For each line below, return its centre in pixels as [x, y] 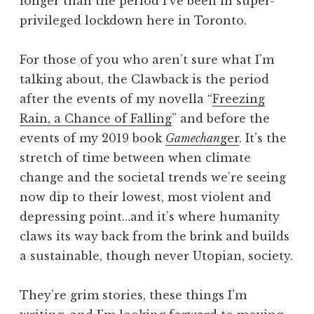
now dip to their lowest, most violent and [145, 197]
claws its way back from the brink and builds [155, 236]
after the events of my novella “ [116, 99]
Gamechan [193, 138]
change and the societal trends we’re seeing [153, 177]
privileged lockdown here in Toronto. [133, 20]
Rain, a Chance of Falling [96, 118]
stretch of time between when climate [135, 158]
